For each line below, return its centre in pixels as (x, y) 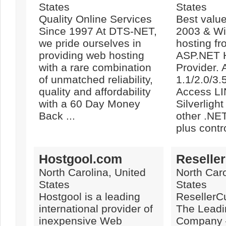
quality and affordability (95, 92)
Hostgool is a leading (90, 196)
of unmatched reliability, (96, 79)
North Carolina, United (92, 172)
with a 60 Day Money (90, 104)
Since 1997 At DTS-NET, (98, 31)
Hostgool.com (80, 159)
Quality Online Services (95, 19)
